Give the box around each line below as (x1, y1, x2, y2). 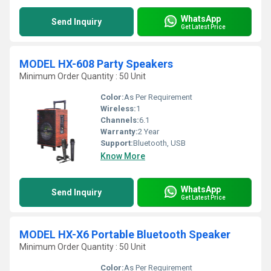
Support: (100, 139, 133, 148)
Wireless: (100, 104, 136, 113)
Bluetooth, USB (133, 139, 186, 148)
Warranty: (100, 127, 138, 136)
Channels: (100, 116, 139, 125)
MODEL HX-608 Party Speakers (19, 57, 173, 70)
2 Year (138, 127, 159, 136)
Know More (100, 151, 145, 161)
